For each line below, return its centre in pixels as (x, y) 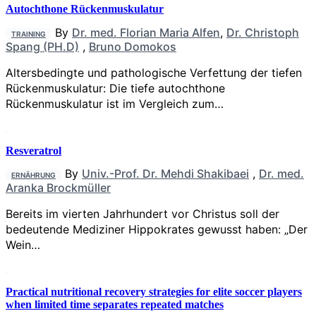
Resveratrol (34, 150)
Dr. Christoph (263, 32)
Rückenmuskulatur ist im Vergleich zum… (115, 103)
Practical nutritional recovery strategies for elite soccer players (154, 292)
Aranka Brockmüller (58, 188)
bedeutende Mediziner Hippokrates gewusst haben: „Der (157, 230)
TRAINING (29, 34)
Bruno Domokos (133, 46)
